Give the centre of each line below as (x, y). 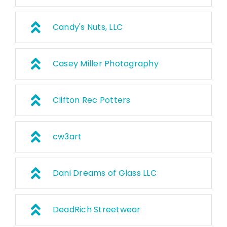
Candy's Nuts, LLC (88, 27)
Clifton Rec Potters (91, 100)
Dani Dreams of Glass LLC (104, 173)
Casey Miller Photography (105, 64)
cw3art (67, 137)
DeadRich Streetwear (97, 210)
